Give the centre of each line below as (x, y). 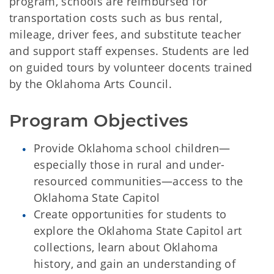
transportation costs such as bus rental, (116, 18)
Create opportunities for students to (130, 214)
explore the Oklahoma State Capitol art (138, 231)
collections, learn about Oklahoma (126, 247)
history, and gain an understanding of (135, 264)
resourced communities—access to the (139, 181)
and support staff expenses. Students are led (129, 51)
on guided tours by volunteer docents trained (131, 67)
